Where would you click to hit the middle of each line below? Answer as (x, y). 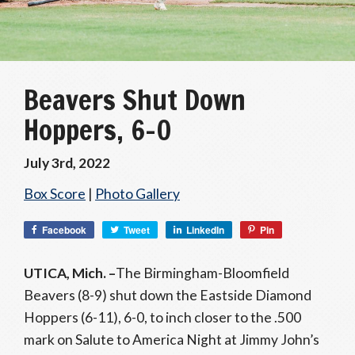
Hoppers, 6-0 (98, 130)
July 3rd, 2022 (67, 163)
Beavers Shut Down (135, 100)
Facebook (64, 230)
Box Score (55, 194)
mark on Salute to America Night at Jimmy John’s (172, 340)
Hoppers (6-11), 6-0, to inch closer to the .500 (162, 317)
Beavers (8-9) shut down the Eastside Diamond (168, 295)
